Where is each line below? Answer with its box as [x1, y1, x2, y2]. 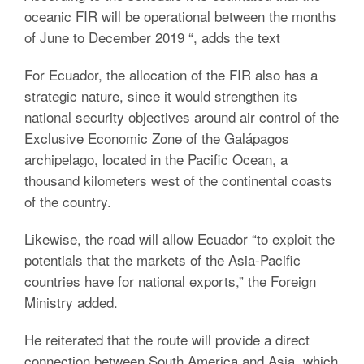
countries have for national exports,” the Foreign [24, 271, 316, 291]
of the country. [24, 191, 111, 211]
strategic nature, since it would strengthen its [24, 85, 297, 106]
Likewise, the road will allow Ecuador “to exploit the [24, 228, 335, 249]
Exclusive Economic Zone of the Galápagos [24, 128, 289, 148]
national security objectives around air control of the [24, 106, 339, 127]
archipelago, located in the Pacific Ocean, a [24, 149, 288, 169]
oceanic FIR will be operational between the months [24, 6, 336, 26]
